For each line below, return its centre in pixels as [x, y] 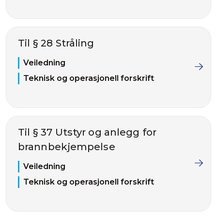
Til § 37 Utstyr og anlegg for [87, 132]
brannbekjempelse [67, 147]
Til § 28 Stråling [56, 43]
